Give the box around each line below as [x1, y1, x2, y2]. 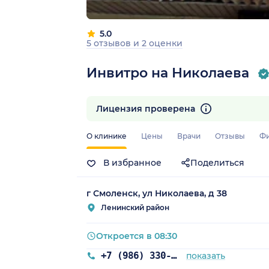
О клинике [86, 131, 127, 141]
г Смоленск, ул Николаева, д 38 [86, 188, 227, 199]
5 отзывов [86, 37, 133, 49]
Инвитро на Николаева [86, 64, 249, 81]
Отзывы [215, 131, 245, 141]
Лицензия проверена [96, 103, 198, 115]
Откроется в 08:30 [96, 231, 177, 242]
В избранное [101, 157, 162, 169]
